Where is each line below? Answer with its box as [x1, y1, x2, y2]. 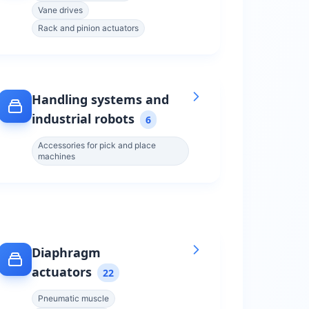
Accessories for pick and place [38, 140, 156, 150]
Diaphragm [32, 244, 101, 261]
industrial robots [32, 110, 134, 127]
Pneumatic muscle [38, 293, 109, 303]
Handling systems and [32, 91, 169, 108]
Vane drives [38, 5, 83, 15]
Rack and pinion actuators [38, 23, 139, 33]
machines [38, 151, 75, 161]
